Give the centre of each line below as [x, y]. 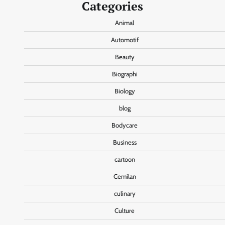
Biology [125, 91]
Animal [125, 23]
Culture [125, 211]
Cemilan [125, 177]
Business [125, 143]
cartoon [125, 160]
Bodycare [125, 126]
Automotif [125, 40]
